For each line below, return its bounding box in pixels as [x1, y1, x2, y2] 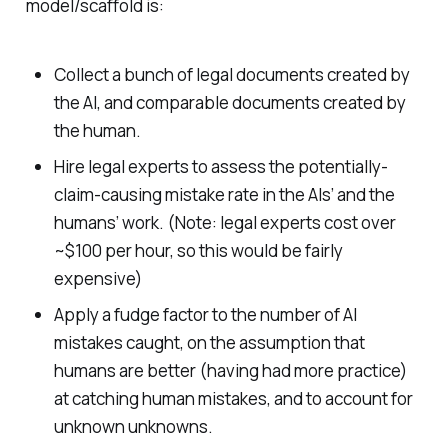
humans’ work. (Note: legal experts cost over [53, 210, 396, 234]
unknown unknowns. [53, 414, 213, 438]
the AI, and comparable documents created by [53, 90, 406, 114]
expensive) [53, 266, 142, 290]
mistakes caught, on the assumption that [53, 330, 365, 354]
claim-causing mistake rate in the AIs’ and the [53, 182, 395, 206]
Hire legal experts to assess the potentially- [53, 154, 388, 178]
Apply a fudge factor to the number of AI [53, 302, 357, 326]
